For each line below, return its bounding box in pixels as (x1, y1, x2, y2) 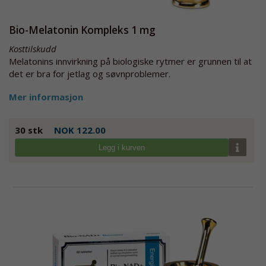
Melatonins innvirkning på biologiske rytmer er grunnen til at (9, 55, 252, 67)
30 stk (15, 123, 43, 136)
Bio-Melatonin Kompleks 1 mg (9, 23, 156, 37)
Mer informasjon (9, 90, 83, 103)
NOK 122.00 (54, 123, 106, 136)
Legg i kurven (98, 142, 145, 152)
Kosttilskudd (9, 42, 56, 55)
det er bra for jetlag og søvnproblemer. (9, 67, 170, 80)
